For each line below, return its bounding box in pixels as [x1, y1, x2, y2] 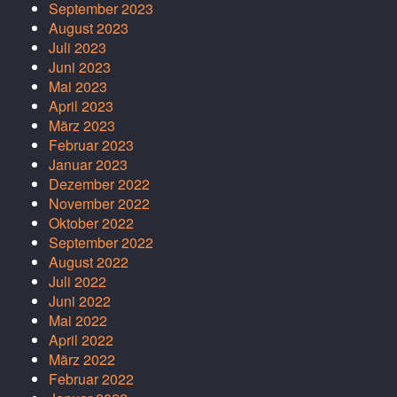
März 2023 [49, 115, 115, 136]
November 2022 [49, 193, 150, 214]
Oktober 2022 [49, 213, 134, 234]
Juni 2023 [49, 57, 111, 78]
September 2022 [49, 232, 153, 253]
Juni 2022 [49, 291, 111, 312]
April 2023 [49, 96, 113, 117]
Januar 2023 [49, 154, 128, 175]
